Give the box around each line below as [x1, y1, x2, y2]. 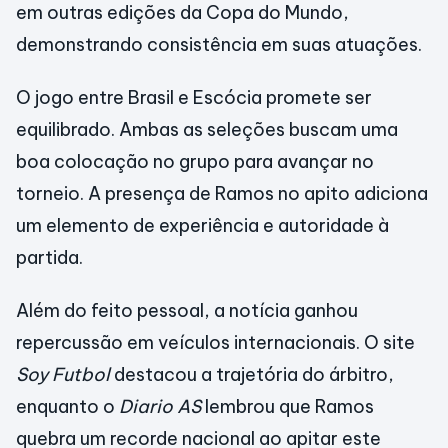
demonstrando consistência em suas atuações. [16, 33, 422, 56]
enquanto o [16, 395, 119, 418]
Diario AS [119, 395, 201, 418]
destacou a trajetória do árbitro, [110, 363, 394, 386]
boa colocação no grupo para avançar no [16, 150, 374, 173]
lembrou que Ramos [201, 395, 374, 418]
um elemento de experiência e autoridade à [16, 214, 389, 237]
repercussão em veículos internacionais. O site [16, 331, 415, 354]
